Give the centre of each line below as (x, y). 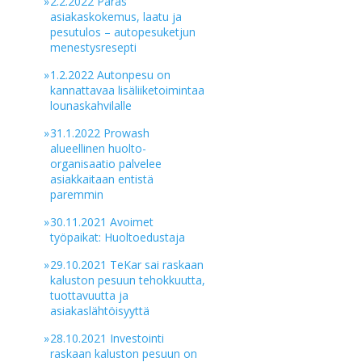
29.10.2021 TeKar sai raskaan (127, 265)
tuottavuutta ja (90, 295)
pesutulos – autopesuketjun (123, 32)
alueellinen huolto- (99, 148)
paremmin (77, 194)
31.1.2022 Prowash (100, 133)
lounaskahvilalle (91, 105)
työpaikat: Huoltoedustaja (118, 237)
